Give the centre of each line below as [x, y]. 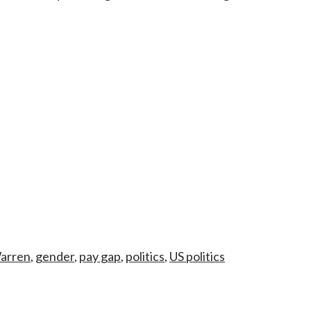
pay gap [100, 256]
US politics [197, 256]
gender [55, 256]
